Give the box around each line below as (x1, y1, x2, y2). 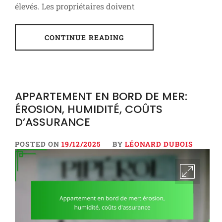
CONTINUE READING (44, 32, 124, 42)
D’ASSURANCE (15, 114, 90, 130)
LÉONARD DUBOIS (125, 139, 193, 149)
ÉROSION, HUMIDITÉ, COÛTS (15, 101, 163, 117)
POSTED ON (15, 139, 61, 149)
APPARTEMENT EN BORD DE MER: (15, 88, 187, 104)
